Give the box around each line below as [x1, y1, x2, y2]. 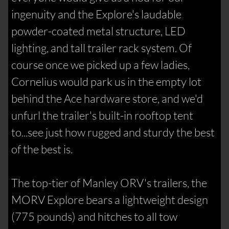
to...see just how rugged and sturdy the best [11, 125, 215, 139]
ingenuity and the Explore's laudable [11, 7, 182, 21]
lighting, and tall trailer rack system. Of [11, 40, 192, 55]
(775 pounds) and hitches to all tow [11, 209, 178, 223]
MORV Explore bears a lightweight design [11, 192, 209, 207]
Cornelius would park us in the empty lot [11, 74, 202, 88]
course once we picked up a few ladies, [11, 57, 190, 72]
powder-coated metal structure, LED [11, 24, 186, 38]
